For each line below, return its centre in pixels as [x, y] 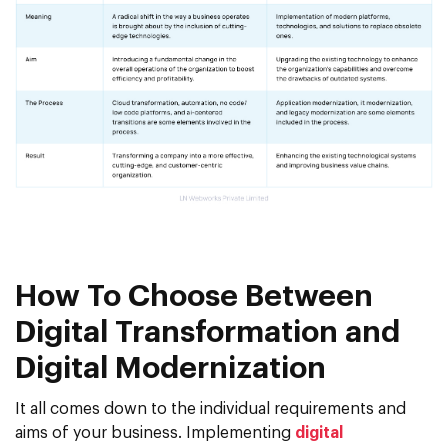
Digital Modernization [170, 369]
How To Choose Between [194, 297]
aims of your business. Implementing [155, 433]
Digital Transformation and [207, 333]
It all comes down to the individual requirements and [210, 409]
